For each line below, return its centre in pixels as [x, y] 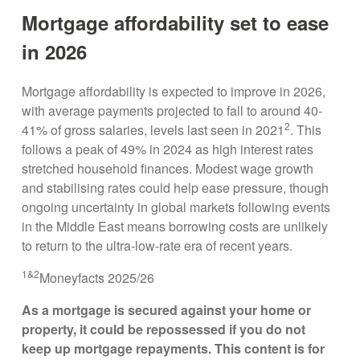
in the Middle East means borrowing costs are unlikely [175, 227]
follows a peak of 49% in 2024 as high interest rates [168, 149]
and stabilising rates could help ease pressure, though [176, 188]
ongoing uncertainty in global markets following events [176, 207]
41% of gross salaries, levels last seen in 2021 [153, 130]
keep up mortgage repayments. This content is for [174, 349]
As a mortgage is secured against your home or [167, 310]
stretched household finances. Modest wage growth [168, 169]
